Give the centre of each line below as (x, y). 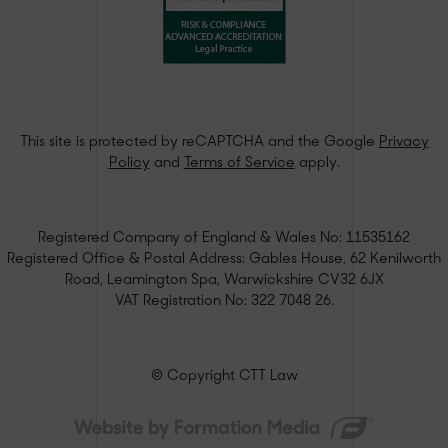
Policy (129, 163)
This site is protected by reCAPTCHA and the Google (199, 142)
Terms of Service (239, 163)
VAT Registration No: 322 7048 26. (224, 301)
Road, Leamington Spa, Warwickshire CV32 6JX (224, 280)
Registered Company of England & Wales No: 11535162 (224, 238)
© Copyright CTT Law (224, 376)
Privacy (403, 142)
